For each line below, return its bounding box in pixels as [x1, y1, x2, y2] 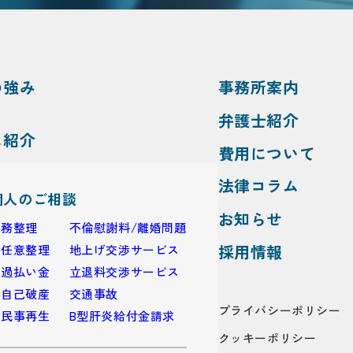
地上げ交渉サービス [69, 241, 180, 258]
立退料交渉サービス [69, 263, 180, 281]
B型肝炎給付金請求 [69, 307, 176, 325]
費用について [217, 141, 316, 165]
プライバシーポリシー [217, 301, 341, 318]
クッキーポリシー [217, 329, 317, 346]
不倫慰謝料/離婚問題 [69, 219, 187, 236]
